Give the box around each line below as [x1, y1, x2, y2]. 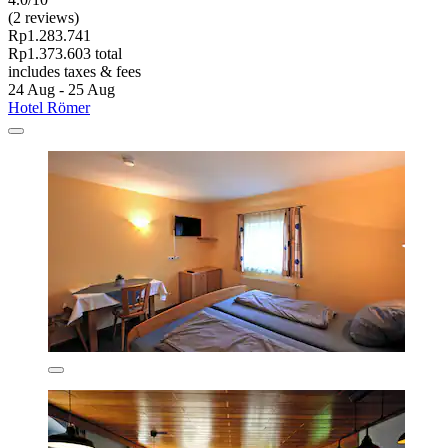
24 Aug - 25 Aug [8, 80, 115, 98]
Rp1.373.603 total [8, 44, 122, 62]
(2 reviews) [8, 8, 79, 26]
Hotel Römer [8, 98, 90, 116]
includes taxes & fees [8, 62, 141, 80]
